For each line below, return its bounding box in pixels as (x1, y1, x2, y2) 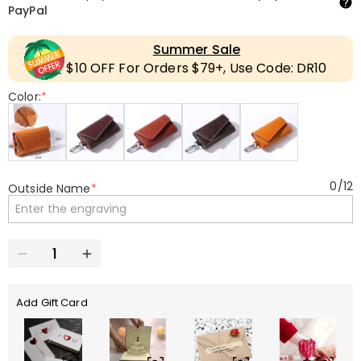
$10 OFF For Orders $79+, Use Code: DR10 (66, 59, 327, 77)
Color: (8, 89, 41, 105)
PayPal (8, 2, 48, 19)
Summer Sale (152, 40, 241, 59)
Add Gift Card (16, 295, 88, 310)
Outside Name (8, 180, 91, 197)
